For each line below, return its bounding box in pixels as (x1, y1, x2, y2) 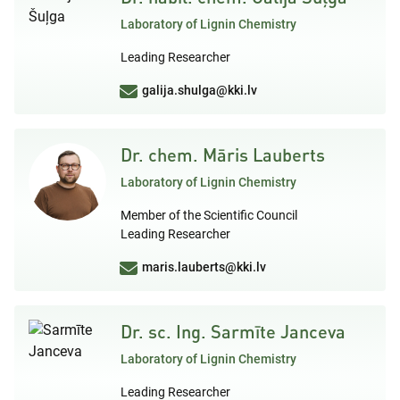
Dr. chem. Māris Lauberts (121, 143, 325, 165)
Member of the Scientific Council (121, 207, 297, 222)
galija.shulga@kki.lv (142, 82, 257, 97)
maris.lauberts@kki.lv (142, 259, 266, 274)
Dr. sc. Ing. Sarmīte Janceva (121, 320, 346, 342)
